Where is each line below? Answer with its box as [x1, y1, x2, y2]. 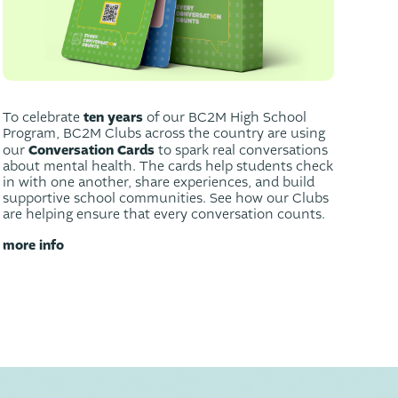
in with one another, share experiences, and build [2, 173, 314, 191]
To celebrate [2, 108, 84, 126]
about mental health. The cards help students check [2, 157, 333, 175]
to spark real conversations [154, 141, 328, 159]
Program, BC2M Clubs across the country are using [2, 124, 325, 142]
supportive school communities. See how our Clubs [2, 189, 329, 207]
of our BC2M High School [142, 108, 306, 126]
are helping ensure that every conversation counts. [2, 205, 325, 223]
